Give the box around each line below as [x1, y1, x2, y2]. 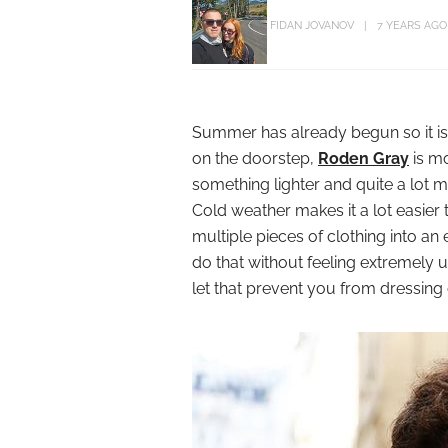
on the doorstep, [192, 149, 318, 168]
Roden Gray [318, 149, 409, 168]
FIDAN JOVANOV [270, 19, 354, 33]
